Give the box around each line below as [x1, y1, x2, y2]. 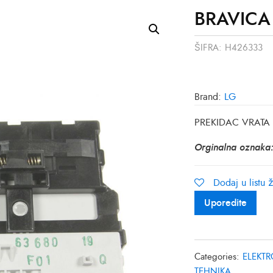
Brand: [194, 92, 225, 102]
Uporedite [204, 198, 247, 208]
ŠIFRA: [194, 43, 222, 52]
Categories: [194, 252, 240, 261]
